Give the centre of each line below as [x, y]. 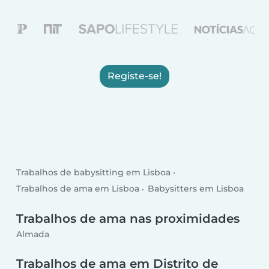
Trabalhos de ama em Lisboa [78, 189]
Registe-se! [134, 76]
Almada [33, 234]
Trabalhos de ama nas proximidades [128, 219]
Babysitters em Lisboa [195, 189]
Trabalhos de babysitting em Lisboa [94, 173]
